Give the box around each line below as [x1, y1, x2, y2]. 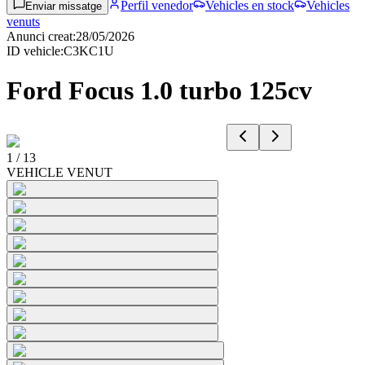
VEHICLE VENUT [7, 165, 112, 179]
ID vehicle [7, 44, 60, 58]
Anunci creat [7, 29, 73, 43]
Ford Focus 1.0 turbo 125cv [7, 76, 312, 106]
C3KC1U [64, 44, 114, 58]
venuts [7, 15, 40, 29]
